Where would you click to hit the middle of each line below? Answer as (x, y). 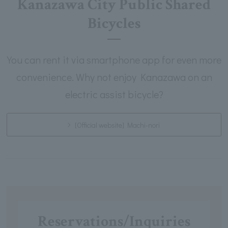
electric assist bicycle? (114, 94)
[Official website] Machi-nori (118, 125)
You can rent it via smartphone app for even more (114, 60)
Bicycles (114, 24)
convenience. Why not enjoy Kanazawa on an (114, 77)
